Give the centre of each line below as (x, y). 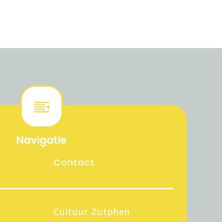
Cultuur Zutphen (92, 212)
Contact (74, 162)
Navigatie (42, 140)
